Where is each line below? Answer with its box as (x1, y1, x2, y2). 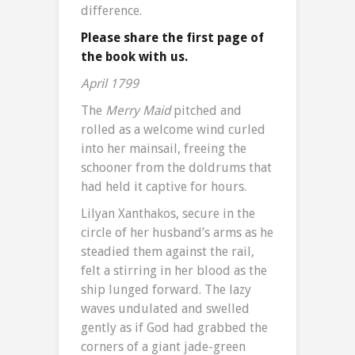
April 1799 (81, 76, 139, 92)
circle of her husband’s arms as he (81, 225, 273, 241)
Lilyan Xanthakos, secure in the (81, 206, 255, 222)
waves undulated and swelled (81, 301, 250, 317)
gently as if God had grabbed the (81, 320, 268, 336)
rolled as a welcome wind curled (81, 122, 265, 138)
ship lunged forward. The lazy (81, 282, 251, 298)
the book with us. (81, 49, 188, 65)
